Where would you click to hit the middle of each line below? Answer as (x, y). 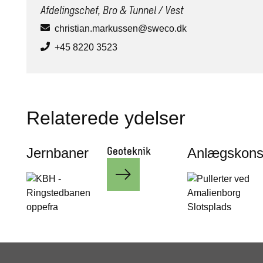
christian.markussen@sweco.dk (121, 28)
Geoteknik (129, 151)
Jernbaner (58, 153)
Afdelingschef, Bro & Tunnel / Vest (112, 10)
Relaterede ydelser (106, 118)
